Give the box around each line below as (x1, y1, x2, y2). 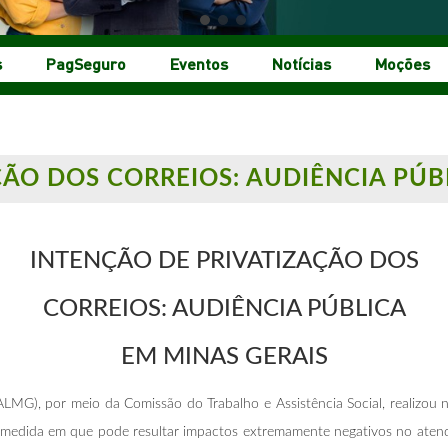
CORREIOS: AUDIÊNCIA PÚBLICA (42, 296, 406, 321)
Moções (375, 52, 430, 74)
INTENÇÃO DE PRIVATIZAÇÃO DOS (29, 248, 419, 273)
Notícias (272, 52, 331, 74)
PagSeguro (46, 52, 126, 74)
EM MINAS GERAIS (120, 344, 328, 369)
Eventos (170, 52, 228, 74)
